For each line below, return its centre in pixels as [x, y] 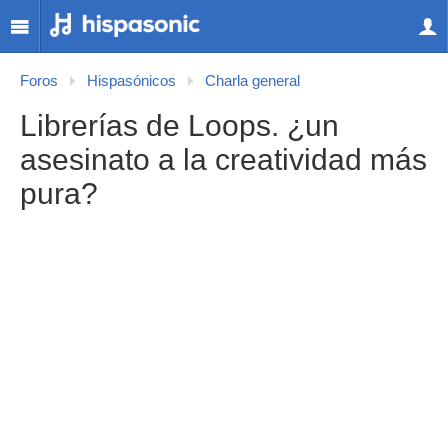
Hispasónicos [131, 81]
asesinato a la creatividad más [223, 159]
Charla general [252, 81]
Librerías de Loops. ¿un [179, 125]
